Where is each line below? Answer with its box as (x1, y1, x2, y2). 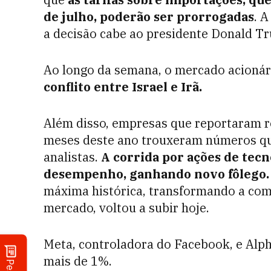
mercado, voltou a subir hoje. (44, 200, 209, 216)
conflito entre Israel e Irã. (44, 79, 202, 95)
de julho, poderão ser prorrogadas (44, 8, 254, 25)
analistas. (44, 149, 101, 165)
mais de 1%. (44, 253, 112, 269)
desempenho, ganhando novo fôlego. (44, 166, 269, 182)
